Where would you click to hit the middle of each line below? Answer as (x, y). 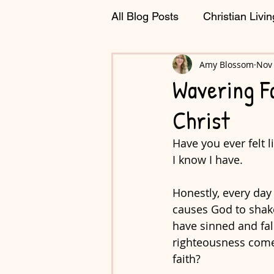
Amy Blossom (227, 64)
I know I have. (209, 160)
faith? (190, 259)
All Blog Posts (145, 16)
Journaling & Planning (189, 65)
